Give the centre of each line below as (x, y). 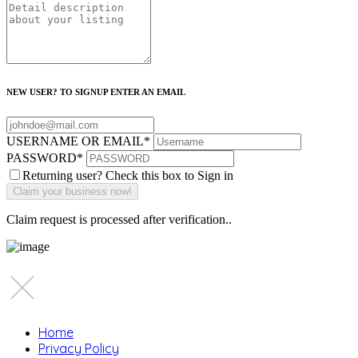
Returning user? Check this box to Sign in (128, 176)
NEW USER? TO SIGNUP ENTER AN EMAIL (96, 92)
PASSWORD (42, 158)
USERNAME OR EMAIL (75, 141)
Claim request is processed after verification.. (119, 220)
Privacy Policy (79, 348)
